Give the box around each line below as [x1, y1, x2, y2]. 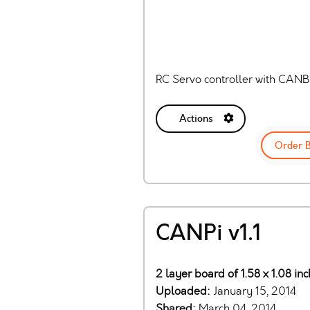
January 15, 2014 [213, 283, 296, 298]
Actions [179, 111, 213, 126]
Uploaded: [156, 283, 213, 298]
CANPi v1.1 [156, 217, 262, 248]
